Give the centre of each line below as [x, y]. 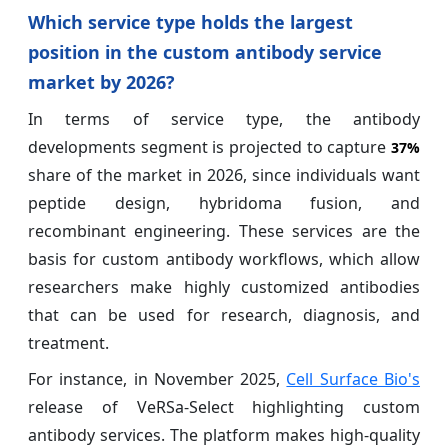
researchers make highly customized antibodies [224, 286]
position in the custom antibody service [205, 51]
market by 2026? [101, 81]
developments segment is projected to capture [209, 146]
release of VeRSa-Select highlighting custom [224, 406]
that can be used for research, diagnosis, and [224, 314]
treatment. [68, 342]
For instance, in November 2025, [157, 378]
